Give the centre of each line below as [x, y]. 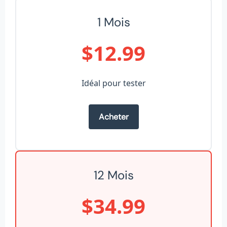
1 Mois [113, 22]
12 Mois [113, 175]
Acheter [113, 117]
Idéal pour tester [113, 83]
